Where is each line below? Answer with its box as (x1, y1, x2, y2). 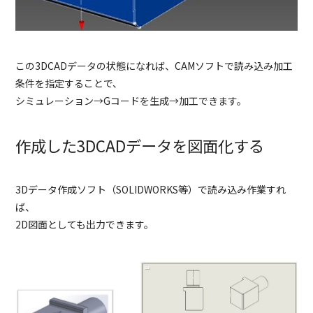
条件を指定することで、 (15, 76, 123, 91)
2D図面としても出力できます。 (15, 217, 154, 232)
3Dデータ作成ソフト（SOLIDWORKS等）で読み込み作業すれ (15, 182, 286, 197)
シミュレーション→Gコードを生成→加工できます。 (15, 94, 247, 108)
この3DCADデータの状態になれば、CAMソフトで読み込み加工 (15, 59, 293, 73)
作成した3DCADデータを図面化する (15, 134, 265, 157)
